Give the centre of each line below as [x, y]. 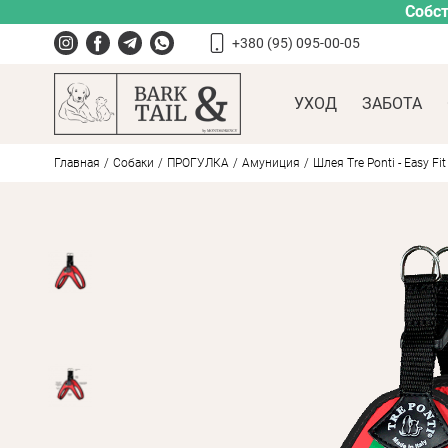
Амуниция [270, 163]
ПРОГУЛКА [197, 163]
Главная [76, 163]
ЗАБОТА [391, 103]
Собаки [133, 163]
